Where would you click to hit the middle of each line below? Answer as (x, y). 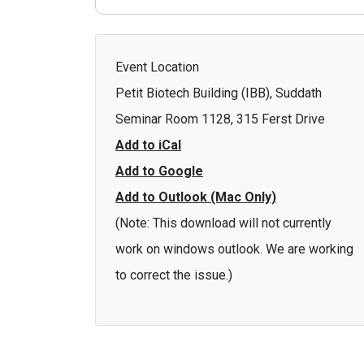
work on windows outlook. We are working (234, 249)
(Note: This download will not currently (223, 223)
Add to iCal (148, 145)
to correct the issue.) (174, 275)
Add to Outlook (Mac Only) (196, 197)
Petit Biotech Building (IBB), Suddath (219, 93)
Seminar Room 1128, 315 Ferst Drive (220, 119)
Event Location (157, 67)
